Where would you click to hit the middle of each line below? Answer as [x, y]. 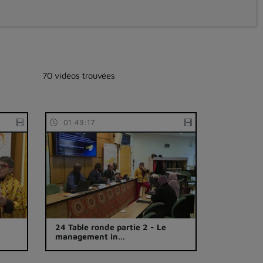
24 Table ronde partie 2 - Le [111, 227]
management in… [90, 237]
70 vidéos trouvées [79, 75]
